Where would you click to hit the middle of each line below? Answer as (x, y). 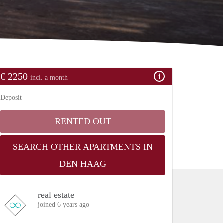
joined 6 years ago (63, 204)
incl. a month (49, 77)
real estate (56, 194)
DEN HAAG (83, 164)
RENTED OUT (83, 121)
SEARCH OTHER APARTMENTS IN (83, 147)
